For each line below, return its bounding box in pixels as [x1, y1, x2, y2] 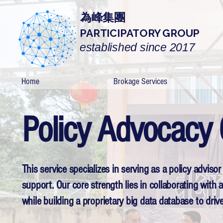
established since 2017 [79, 41, 195, 54]
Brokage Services [113, 76, 167, 87]
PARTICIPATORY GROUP [80, 27, 200, 40]
